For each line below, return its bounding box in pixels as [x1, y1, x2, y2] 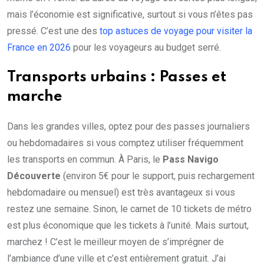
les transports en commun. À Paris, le [7, 154, 163, 166]
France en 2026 [7, 42, 71, 54]
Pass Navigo [163, 154, 219, 166]
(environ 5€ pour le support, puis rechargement [61, 170, 255, 182]
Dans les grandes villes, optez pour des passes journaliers [7, 121, 250, 133]
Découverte [7, 170, 61, 182]
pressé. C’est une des [7, 25, 100, 37]
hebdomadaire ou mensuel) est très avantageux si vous [7, 187, 235, 199]
